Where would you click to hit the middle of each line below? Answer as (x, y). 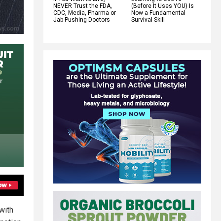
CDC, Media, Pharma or (85, 13)
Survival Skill (148, 19)
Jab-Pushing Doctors (82, 19)
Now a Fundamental (158, 13)
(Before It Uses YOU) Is (163, 6)
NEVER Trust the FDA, (83, 6)
